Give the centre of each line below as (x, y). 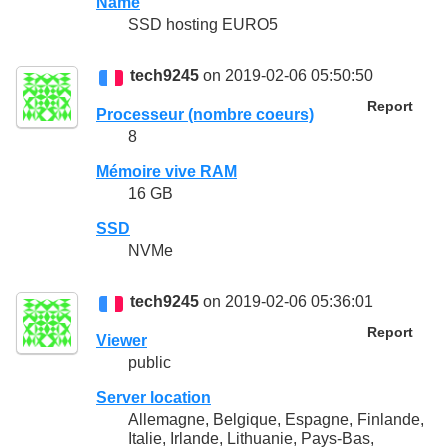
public (149, 362)
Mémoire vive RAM (166, 172)
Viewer (121, 340)
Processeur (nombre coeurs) (205, 114)
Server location (153, 397)
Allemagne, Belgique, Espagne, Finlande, (276, 420)
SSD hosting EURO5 (203, 25)
